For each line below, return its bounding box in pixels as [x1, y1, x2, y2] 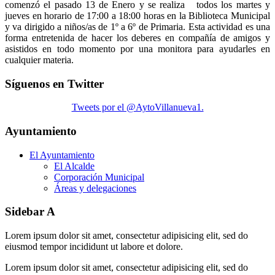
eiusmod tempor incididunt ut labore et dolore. [5, 241, 183, 252]
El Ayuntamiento [29, 149, 95, 160]
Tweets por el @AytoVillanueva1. [71, 102, 204, 113]
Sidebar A [5, 205, 55, 219]
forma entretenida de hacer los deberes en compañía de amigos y [5, 32, 270, 43]
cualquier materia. [5, 54, 74, 65]
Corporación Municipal [54, 171, 144, 182]
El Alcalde [54, 160, 95, 171]
